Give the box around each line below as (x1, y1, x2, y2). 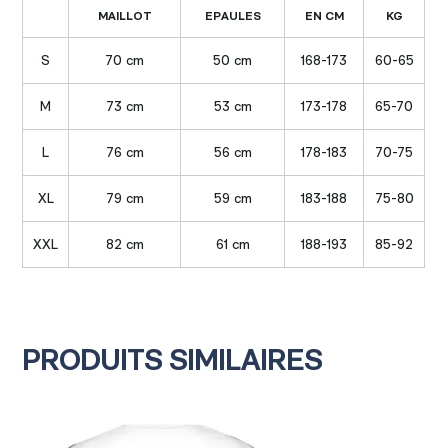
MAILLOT (97, 8, 152, 23)
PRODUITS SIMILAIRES (22, 340, 323, 377)
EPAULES (204, 8, 261, 23)
